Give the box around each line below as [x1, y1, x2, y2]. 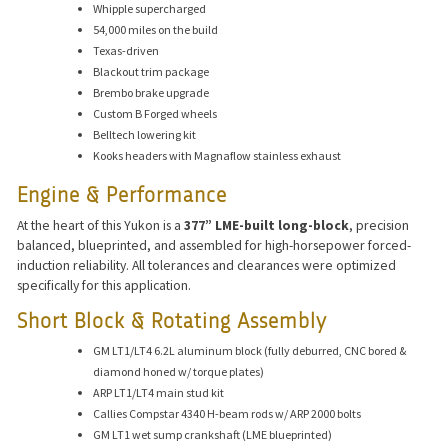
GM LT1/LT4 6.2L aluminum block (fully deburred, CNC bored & [93, 342, 407, 358]
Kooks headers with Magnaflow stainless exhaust [93, 148, 342, 164]
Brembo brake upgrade [93, 85, 210, 101]
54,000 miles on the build [93, 22, 219, 38]
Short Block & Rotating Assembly [17, 311, 328, 333]
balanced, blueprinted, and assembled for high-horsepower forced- [17, 236, 412, 254]
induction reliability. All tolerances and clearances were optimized [17, 256, 397, 274]
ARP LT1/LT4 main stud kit [93, 384, 225, 400]
